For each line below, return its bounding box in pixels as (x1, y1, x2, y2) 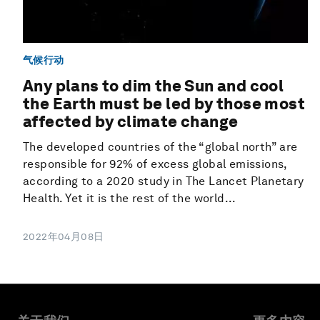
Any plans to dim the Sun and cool (23, 76, 284, 96)
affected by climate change (23, 112, 239, 131)
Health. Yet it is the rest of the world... (23, 191, 236, 206)
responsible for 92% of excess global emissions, (23, 157, 287, 171)
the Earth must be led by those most (23, 94, 305, 114)
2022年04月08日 (23, 231, 104, 243)
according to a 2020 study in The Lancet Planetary (23, 174, 304, 189)
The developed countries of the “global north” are (23, 140, 298, 154)
